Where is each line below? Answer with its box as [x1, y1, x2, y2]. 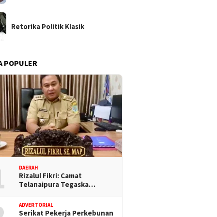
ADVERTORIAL [19, 201, 54, 209]
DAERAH [19, 164, 39, 171]
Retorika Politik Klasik [11, 22, 85, 31]
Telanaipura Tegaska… [19, 180, 96, 189]
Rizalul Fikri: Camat [19, 171, 82, 181]
